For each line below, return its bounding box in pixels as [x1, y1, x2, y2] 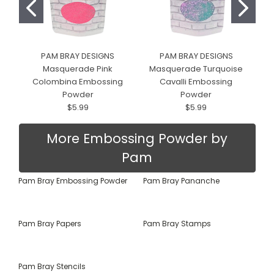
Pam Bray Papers [18, 218, 81, 229]
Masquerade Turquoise [149, 62, 243, 75]
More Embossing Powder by [46, 129, 228, 147]
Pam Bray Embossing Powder [18, 175, 127, 186]
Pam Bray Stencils [18, 261, 86, 272]
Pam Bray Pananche [143, 175, 220, 186]
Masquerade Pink [43, 62, 113, 75]
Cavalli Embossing [160, 75, 233, 87]
